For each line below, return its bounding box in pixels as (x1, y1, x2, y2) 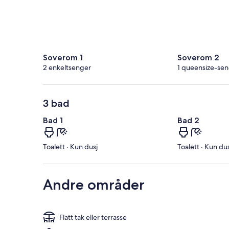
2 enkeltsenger (43, 63, 91, 73)
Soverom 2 (177, 53, 219, 63)
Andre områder (43, 176, 145, 194)
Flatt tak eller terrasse (59, 213, 127, 222)
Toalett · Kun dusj (43, 142, 98, 152)
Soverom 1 (43, 53, 83, 63)
